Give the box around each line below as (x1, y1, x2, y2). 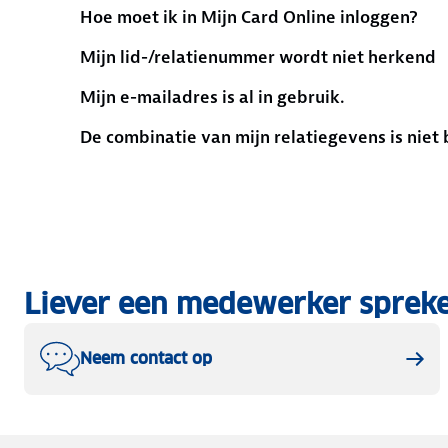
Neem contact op (80, 348, 212, 369)
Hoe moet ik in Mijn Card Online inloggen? (80, 6, 418, 28)
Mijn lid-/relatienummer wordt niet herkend (80, 46, 436, 68)
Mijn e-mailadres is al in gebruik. (80, 86, 344, 108)
